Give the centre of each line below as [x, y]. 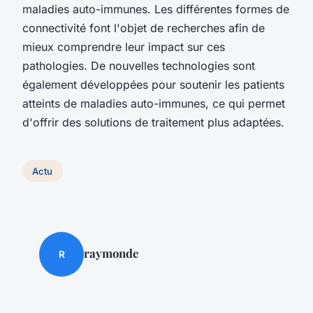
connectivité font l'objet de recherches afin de [144, 28]
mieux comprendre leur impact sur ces [124, 46]
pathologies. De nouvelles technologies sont [139, 65]
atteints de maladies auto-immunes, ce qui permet [154, 103]
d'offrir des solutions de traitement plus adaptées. [153, 122]
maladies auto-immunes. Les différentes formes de [156, 9]
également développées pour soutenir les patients [153, 84]
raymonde [111, 253]
